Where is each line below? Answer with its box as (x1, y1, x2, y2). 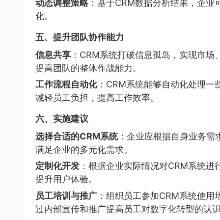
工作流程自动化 (35, 79, 97, 90)
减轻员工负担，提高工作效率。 (35, 92, 159, 103)
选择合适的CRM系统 (35, 131, 118, 141)
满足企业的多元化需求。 (35, 144, 133, 155)
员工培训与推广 (35, 190, 97, 201)
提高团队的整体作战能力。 (35, 62, 141, 73)
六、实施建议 (35, 113, 88, 124)
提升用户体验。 (35, 174, 97, 185)
